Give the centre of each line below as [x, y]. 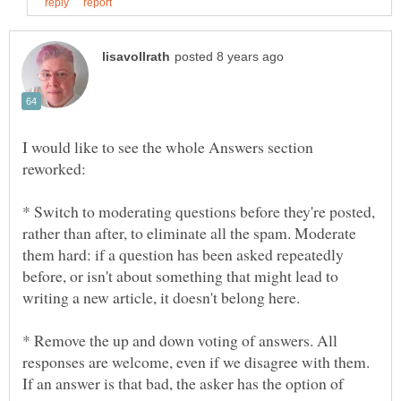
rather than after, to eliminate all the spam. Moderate [189, 233]
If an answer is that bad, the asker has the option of [183, 384]
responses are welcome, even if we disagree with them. [196, 362]
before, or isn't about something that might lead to [180, 276]
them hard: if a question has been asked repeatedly [183, 255]
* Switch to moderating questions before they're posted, [199, 212]
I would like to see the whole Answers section [168, 147]
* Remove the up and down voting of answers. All [180, 341]
